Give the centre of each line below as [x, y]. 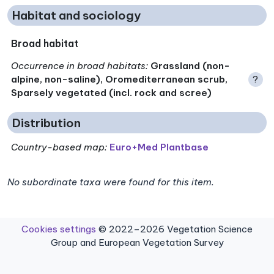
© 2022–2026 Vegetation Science [174, 229]
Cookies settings [59, 229]
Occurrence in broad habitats [79, 66]
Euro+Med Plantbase [159, 147]
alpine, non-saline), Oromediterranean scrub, [120, 80]
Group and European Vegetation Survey [137, 243]
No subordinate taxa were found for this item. [111, 182]
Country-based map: [59, 147]
